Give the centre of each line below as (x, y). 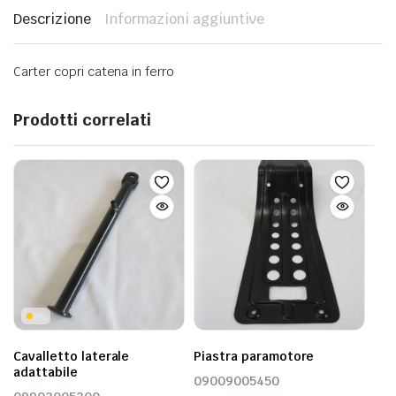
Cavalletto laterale (72, 356)
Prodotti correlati (82, 119)
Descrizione (52, 19)
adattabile (46, 372)
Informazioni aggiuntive (184, 19)
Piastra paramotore (254, 356)
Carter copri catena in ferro (94, 71)
